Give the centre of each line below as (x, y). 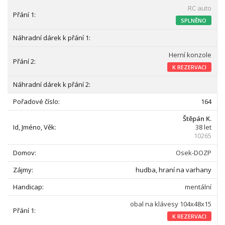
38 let (203, 127)
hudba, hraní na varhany (174, 170)
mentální (198, 187)
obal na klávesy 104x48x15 (171, 204)
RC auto (200, 8)
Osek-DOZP (194, 153)
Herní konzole (190, 55)
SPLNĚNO (194, 20)
